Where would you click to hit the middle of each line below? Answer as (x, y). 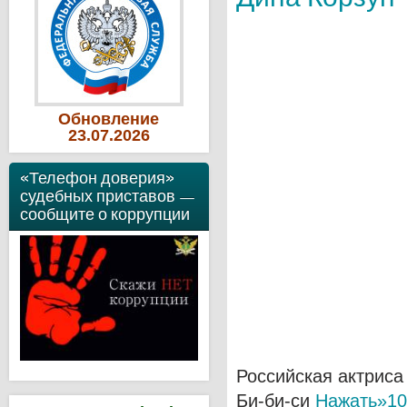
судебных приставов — (108, 196)
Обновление (109, 119)
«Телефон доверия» (97, 178)
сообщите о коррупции (105, 214)
